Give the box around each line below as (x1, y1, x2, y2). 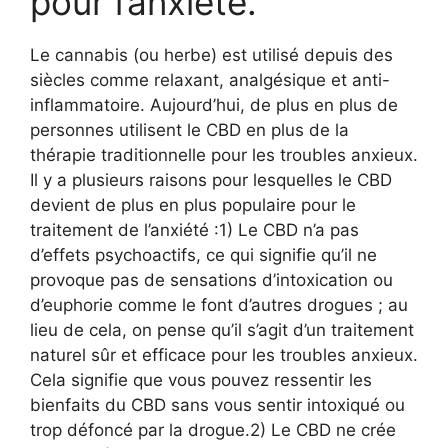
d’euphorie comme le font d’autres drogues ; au (30, 295, 408, 316)
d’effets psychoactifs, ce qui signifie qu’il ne (30, 245, 377, 266)
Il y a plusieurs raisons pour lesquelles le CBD (30, 170, 392, 191)
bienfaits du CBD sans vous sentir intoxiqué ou (30, 395, 405, 416)
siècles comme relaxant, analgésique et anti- (30, 70, 390, 91)
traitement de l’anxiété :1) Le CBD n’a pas (30, 220, 359, 241)
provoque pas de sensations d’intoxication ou (30, 270, 393, 291)
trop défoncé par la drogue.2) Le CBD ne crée (30, 420, 396, 441)
